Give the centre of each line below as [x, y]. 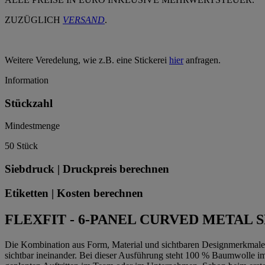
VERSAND [84, 20]
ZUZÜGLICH [34, 20]
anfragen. [202, 60]
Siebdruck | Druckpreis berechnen [87, 169]
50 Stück [21, 146]
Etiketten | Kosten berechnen [74, 193]
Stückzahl [29, 103]
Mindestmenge [32, 126]
